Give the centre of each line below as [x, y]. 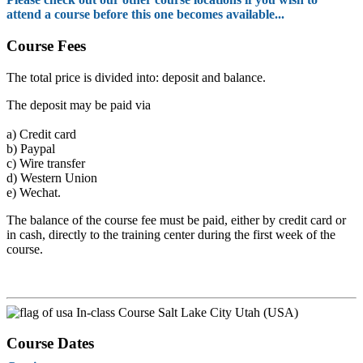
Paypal [36, 148]
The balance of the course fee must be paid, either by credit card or [176, 220]
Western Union [57, 177]
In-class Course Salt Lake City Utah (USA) [186, 312]
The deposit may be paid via [79, 105]
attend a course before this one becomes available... [145, 15]
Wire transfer [51, 163]
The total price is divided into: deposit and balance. [136, 77]
